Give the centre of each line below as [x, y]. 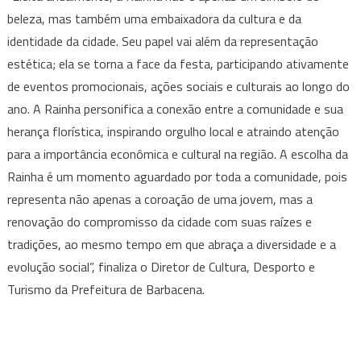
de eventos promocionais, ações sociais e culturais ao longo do [178, 87]
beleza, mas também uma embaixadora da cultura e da [154, 19]
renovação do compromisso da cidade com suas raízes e [159, 222]
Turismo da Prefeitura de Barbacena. [106, 290]
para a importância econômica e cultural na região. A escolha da [177, 154]
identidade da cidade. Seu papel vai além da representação [162, 41]
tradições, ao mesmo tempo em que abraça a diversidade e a [171, 245]
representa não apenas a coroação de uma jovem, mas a [160, 199]
